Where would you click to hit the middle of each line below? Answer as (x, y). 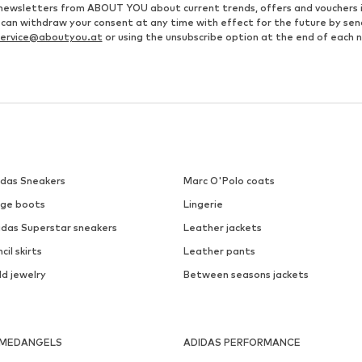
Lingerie (203, 204)
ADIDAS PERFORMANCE (242, 343)
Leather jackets (222, 228)
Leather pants (219, 251)
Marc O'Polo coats (229, 181)
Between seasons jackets (246, 275)
